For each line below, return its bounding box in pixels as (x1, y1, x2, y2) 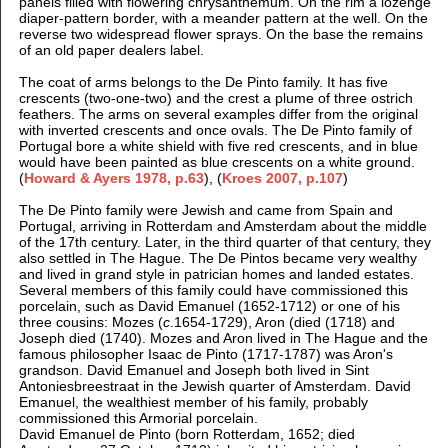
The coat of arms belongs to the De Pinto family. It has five (18, 73, 388, 90)
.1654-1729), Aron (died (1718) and (169, 313, 395, 330)
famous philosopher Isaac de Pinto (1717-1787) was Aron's (18, 345, 393, 362)
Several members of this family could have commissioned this (18, 281, 408, 298)
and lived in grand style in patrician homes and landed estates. (18, 265, 414, 282)
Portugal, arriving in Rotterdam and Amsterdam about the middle (18, 217, 427, 234)
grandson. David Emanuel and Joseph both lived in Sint (18, 361, 369, 378)
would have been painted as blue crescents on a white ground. (18, 153, 415, 170)
